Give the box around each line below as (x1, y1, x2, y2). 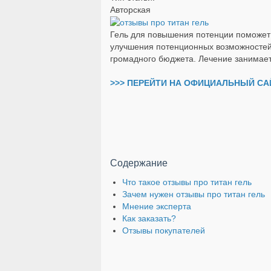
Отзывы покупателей (122, 225, 205, 235)
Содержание (110, 157, 168, 168)
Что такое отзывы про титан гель (122, 177, 252, 187)
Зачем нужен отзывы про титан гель (122, 189, 265, 199)
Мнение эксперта (122, 201, 191, 211)
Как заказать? (122, 213, 176, 223)
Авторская (110, 5, 151, 15)
